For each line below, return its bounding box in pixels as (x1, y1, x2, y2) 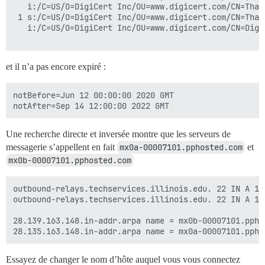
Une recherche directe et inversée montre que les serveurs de (6, 129, 231, 139)
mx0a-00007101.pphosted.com (119, 142, 243, 153)
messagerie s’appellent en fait (6, 142, 117, 152)
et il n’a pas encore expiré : (6, 62, 106, 72)
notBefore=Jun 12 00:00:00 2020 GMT (13, 90, 174, 101)
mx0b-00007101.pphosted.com (8, 155, 131, 166)
